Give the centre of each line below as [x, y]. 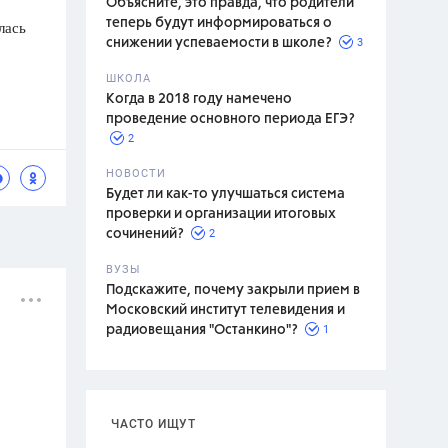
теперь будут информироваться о [219, 23]
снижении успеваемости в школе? [219, 43]
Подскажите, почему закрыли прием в [233, 290]
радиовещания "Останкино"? [202, 330]
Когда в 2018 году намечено [199, 99]
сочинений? [145, 234]
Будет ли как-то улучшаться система [225, 194]
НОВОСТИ [136, 173]
